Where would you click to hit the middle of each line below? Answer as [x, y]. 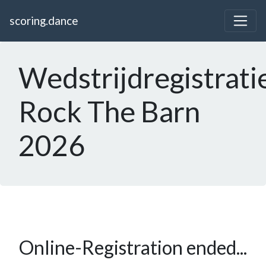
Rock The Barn [109, 112]
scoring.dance [44, 21]
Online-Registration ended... [133, 248]
